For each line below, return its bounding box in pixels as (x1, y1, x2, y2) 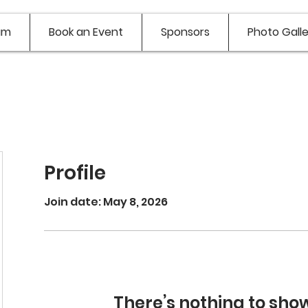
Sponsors (161, 24, 210, 40)
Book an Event (49, 24, 123, 40)
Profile (44, 159, 106, 186)
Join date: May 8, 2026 (44, 194, 168, 210)
